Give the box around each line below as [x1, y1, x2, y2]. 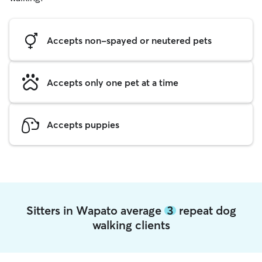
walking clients [92, 218, 170, 232]
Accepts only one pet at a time [47, 76, 178, 88]
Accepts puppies [47, 118, 119, 130]
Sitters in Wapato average [26, 203, 164, 218]
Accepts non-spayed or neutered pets [47, 34, 212, 46]
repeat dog [175, 203, 236, 218]
